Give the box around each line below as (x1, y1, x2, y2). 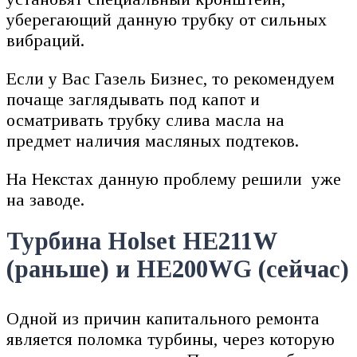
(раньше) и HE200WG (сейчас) (6, 255, 349, 283)
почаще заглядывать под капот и (6, 89, 260, 110)
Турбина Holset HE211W (6, 227, 277, 255)
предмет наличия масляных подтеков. (6, 131, 304, 151)
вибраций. (6, 30, 84, 51)
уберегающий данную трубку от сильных (6, 10, 327, 30)
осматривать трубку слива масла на (6, 110, 284, 131)
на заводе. (6, 190, 89, 210)
